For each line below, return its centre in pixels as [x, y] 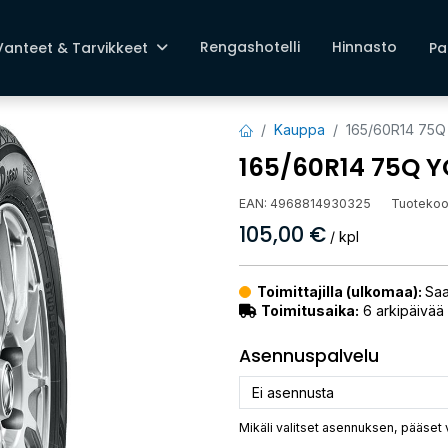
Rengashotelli [249, 47]
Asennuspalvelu [309, 356]
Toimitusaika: [310, 310]
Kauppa [299, 129]
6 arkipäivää [401, 310]
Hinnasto [364, 47]
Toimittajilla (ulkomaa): [341, 291]
